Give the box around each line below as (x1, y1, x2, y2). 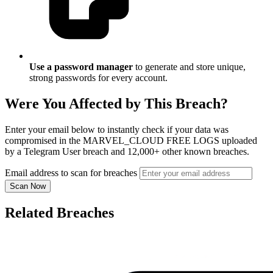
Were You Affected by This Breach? (5, 96, 228, 112)
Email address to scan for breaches (5, 168, 137, 179)
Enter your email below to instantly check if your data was (5, 124, 229, 135)
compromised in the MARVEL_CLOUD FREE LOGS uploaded (5, 135, 257, 146)
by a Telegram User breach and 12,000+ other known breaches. (5, 146, 249, 157)
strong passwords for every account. (29, 73, 168, 83)
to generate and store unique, (133, 62, 246, 73)
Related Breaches (5, 205, 114, 221)
